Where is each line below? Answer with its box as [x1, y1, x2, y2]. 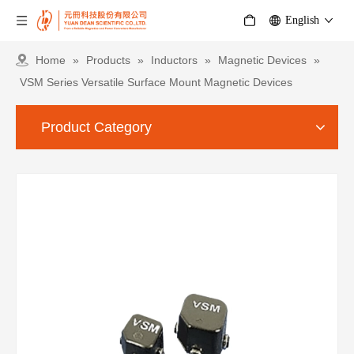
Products [86, 54, 130, 66]
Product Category [41, 119, 152, 135]
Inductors [151, 54, 198, 66]
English [285, 14, 319, 26]
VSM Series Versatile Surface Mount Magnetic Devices [20, 76, 292, 88]
